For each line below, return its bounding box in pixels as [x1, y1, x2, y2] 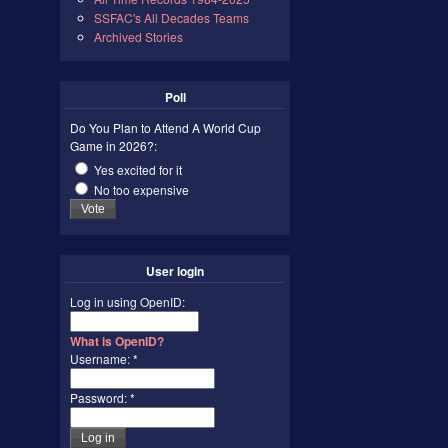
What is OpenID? [70, 331, 164, 350]
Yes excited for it [91, 160, 182, 178]
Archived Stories [94, 28, 183, 45]
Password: [70, 388, 130, 406]
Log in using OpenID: [70, 292, 185, 310]
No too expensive [91, 180, 189, 198]
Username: [70, 349, 133, 367]
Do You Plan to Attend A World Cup [70, 119, 261, 136]
